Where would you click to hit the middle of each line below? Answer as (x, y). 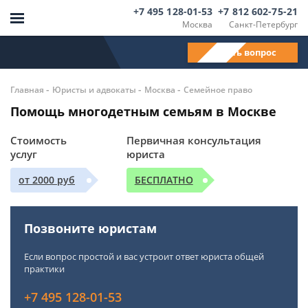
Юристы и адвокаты (94, 90)
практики (44, 269)
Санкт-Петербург (263, 24)
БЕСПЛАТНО (164, 180)
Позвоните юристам (90, 228)
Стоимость (38, 140)
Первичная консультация (194, 140)
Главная (27, 90)
